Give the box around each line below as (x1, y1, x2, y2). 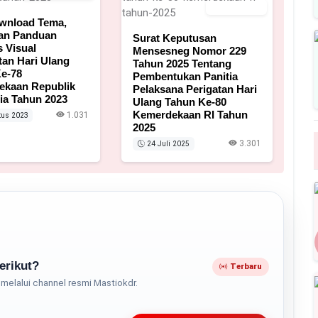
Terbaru (230, 262, 263, 272)
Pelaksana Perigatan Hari (133, 82, 258, 95)
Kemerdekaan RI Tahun (133, 108, 248, 121)
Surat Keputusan (133, 31, 217, 44)
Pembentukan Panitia (133, 70, 238, 82)
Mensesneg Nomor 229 (133, 44, 247, 57)
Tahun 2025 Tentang (133, 57, 232, 70)
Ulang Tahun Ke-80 (133, 95, 227, 108)
